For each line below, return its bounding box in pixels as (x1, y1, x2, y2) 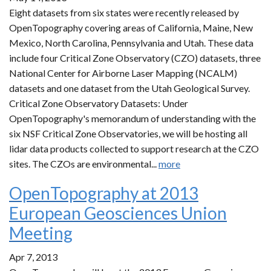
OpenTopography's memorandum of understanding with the (9, 113, 256, 124)
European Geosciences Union (9, 203, 227, 223)
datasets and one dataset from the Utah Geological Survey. (9, 82, 250, 94)
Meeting (9, 223, 73, 243)
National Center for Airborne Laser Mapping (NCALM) (9, 67, 237, 79)
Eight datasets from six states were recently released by (9, 7, 239, 18)
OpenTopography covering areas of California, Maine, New (9, 22, 253, 33)
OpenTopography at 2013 (9, 183, 198, 203)
